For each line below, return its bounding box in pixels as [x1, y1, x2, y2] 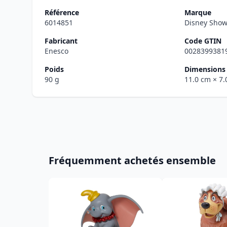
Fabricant [45, 36, 78, 46]
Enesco [45, 46, 68, 56]
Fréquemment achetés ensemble [49, 154, 216, 167]
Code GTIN [184, 36, 221, 46]
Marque [184, 8, 211, 17]
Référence [45, 8, 79, 17]
